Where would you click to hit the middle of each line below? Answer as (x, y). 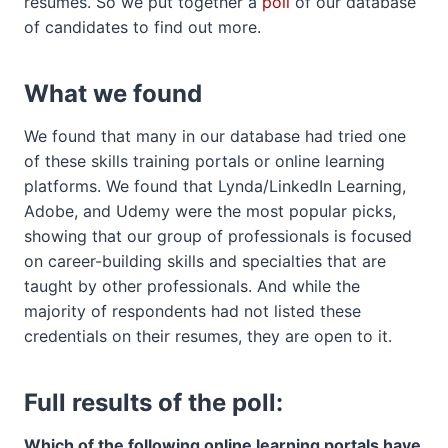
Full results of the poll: (153, 402)
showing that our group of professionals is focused (218, 236)
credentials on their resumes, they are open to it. (208, 336)
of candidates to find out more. (142, 27)
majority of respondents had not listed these (192, 311)
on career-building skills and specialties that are (205, 261)
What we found (113, 93)
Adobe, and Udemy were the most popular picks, (210, 211)
